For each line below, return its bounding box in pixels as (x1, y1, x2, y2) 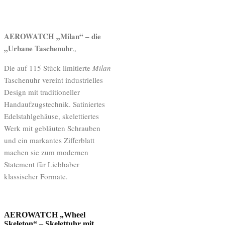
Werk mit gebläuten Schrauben (4, 123, 100, 133)
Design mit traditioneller (4, 86, 80, 97)
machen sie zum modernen (4, 147, 88, 157)
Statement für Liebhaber (4, 159, 79, 169)
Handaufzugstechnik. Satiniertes (4, 98, 105, 109)
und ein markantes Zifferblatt (4, 135, 94, 145)
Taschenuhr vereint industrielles (4, 74, 103, 85)
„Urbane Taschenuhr (4, 42, 73, 54)
